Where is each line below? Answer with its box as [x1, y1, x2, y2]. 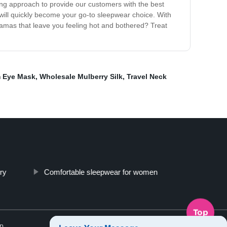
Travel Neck [127, 72, 167, 81]
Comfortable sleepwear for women [44, 168, 158, 177]
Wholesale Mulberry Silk [40, 72, 123, 81]
